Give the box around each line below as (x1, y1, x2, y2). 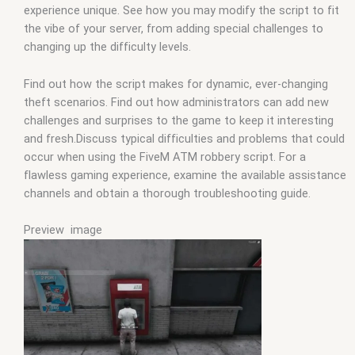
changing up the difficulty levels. (24, 40, 191, 55)
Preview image (24, 223, 102, 238)
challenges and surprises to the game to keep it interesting (24, 113, 334, 128)
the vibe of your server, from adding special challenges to (24, 21, 323, 36)
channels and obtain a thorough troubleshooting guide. (24, 185, 311, 200)
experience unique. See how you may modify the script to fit (24, 3, 339, 18)
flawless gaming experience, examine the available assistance (24, 167, 346, 182)
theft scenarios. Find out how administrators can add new (24, 94, 329, 109)
